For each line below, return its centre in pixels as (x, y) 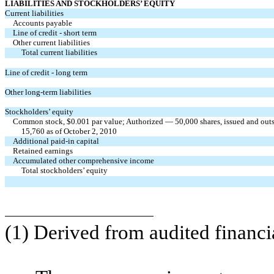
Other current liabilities (52, 42)
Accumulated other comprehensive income (84, 160)
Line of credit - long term (46, 72)
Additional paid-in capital (56, 141)
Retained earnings (43, 150)
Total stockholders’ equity (64, 170)
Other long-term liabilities (48, 92)
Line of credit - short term (55, 32)
